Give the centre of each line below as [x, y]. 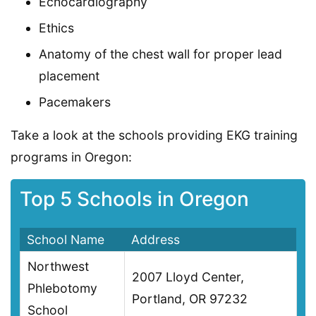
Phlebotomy [62, 288]
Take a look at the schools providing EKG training [154, 135]
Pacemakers [75, 102]
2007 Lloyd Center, [188, 277]
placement [69, 75]
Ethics [56, 28]
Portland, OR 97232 [190, 299]
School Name [66, 240]
